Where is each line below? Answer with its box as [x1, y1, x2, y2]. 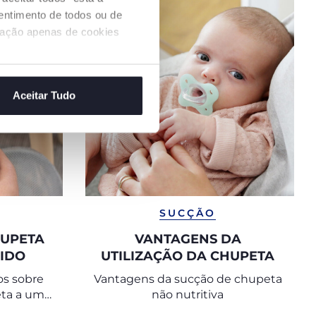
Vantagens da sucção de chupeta [93, 272, 282, 286]
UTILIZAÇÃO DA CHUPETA [101, 248, 275, 264]
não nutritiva [152, 288, 224, 301]
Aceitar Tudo [12, 89, 75, 102]
